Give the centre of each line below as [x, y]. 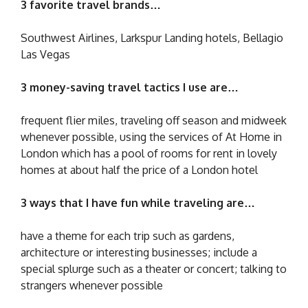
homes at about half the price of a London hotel [139, 169]
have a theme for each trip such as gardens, [128, 235]
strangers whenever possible [92, 285]
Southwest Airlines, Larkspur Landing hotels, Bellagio [152, 37]
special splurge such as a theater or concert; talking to [154, 268]
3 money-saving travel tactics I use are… [130, 87]
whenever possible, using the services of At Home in [151, 136]
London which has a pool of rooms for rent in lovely [149, 153]
